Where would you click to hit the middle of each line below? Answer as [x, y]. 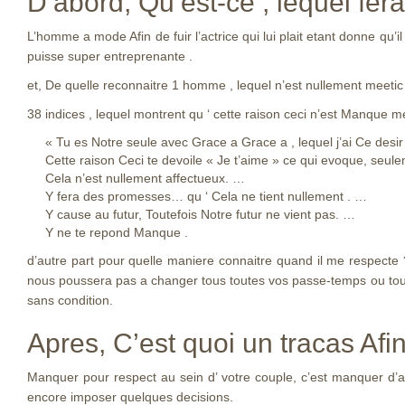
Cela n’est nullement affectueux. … [145, 178]
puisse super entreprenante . [110, 56]
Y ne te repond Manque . [117, 232]
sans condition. [70, 300]
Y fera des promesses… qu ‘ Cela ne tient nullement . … [206, 196]
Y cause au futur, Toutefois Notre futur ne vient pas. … [200, 214]
